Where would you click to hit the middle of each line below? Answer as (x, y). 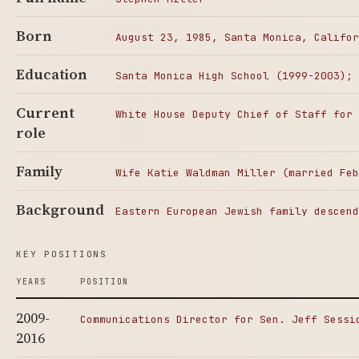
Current (45, 113)
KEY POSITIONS (62, 254)
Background (60, 210)
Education (52, 74)
